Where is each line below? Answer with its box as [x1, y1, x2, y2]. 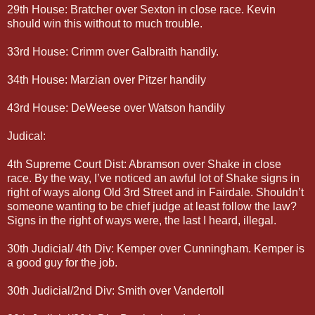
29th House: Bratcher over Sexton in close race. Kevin [7, 3, 276, 15]
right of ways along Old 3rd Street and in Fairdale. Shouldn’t [7, 186, 304, 198]
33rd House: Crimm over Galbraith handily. [7, 45, 219, 58]
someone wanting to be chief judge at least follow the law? [7, 200, 297, 212]
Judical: [7, 129, 46, 142]
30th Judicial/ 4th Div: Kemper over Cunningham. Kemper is [7, 242, 304, 255]
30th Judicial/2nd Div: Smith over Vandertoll [7, 284, 224, 297]
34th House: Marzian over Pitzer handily [7, 73, 206, 86]
